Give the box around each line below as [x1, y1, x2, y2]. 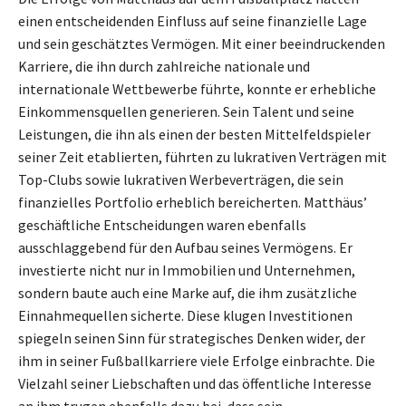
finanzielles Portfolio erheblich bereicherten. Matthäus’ [18, 192, 367, 211]
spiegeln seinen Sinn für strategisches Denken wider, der [18, 328, 365, 347]
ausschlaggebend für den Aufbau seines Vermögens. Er [18, 237, 353, 256]
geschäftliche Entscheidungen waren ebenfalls [18, 215, 306, 234]
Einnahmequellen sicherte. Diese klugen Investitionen [18, 305, 353, 324]
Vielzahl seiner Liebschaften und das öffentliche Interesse [18, 373, 372, 392]
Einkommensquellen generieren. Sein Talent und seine [18, 101, 354, 121]
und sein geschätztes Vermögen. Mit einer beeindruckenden [18, 34, 385, 53]
